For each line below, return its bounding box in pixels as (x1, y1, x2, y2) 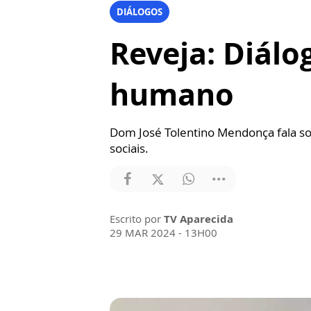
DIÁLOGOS (117, 6, 162, 18)
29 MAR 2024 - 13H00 (110, 226, 217, 239)
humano (110, 74, 234, 115)
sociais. (110, 140, 149, 156)
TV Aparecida (164, 212, 233, 226)
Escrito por (110, 212, 164, 226)
